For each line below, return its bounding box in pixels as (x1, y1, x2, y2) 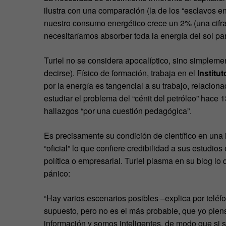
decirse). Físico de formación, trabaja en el (44, 67, 197, 79)
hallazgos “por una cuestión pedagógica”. (44, 104, 192, 117)
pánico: (44, 167, 70, 179)
